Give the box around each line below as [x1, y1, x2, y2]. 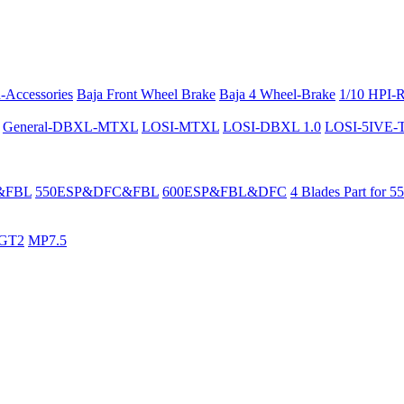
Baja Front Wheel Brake [77, 86, 216, 102]
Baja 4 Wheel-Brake [219, 86, 335, 102]
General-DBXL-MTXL [3, 118, 138, 134]
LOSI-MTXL [142, 118, 219, 134]
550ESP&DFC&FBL [35, 183, 159, 199]
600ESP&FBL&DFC [162, 183, 287, 199]
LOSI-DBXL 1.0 [223, 118, 321, 134]
